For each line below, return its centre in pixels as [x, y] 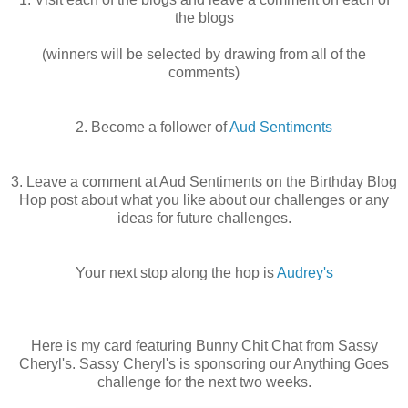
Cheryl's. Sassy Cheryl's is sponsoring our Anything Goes [204, 364]
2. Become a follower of [153, 127]
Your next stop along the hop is [176, 273]
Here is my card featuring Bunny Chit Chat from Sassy [204, 346]
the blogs [204, 18]
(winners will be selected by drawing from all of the [204, 55]
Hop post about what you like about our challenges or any [204, 200]
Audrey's [305, 273]
